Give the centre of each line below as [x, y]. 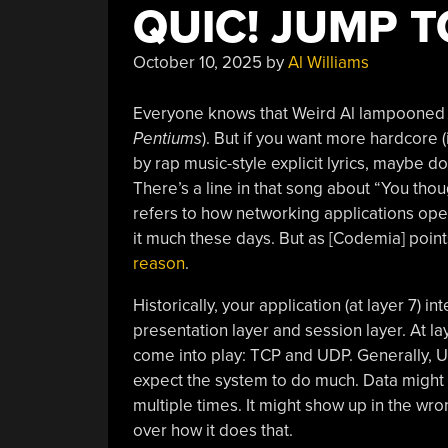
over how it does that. [212, 430]
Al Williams [328, 62]
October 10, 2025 [197, 62]
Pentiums [167, 138]
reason [158, 263]
